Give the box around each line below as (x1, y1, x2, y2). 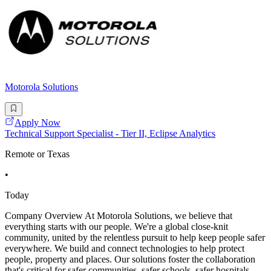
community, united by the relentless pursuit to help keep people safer (5, 232, 265, 243)
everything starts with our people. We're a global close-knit (5, 221, 228, 232)
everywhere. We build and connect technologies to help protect (5, 243, 244, 253)
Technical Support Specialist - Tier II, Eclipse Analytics (5, 128, 215, 139)
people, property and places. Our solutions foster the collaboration (5, 253, 255, 264)
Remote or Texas (5, 148, 70, 159)
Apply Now (15, 117, 60, 128)
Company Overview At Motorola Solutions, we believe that (5, 210, 232, 221)
